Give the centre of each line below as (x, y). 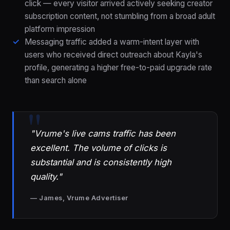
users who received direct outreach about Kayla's (113, 55)
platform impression (60, 29)
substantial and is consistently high (101, 162)
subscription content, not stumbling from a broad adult (120, 16)
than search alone (56, 81)
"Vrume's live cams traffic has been (103, 134)
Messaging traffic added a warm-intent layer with (112, 42)
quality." (46, 177)
